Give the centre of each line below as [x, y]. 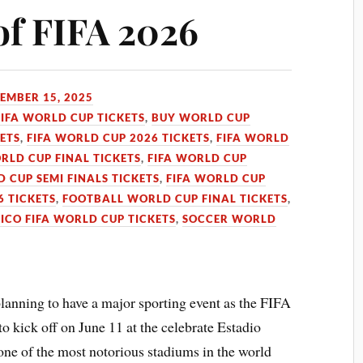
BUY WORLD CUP [201, 117]
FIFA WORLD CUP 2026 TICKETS [119, 138]
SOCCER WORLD [230, 219]
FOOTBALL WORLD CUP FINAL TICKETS [175, 199]
